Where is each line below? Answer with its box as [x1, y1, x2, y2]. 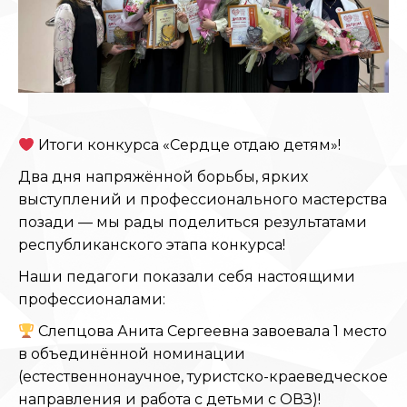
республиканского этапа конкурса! [18, 236, 285, 253]
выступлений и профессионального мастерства [18, 191, 387, 208]
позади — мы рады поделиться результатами [18, 213, 367, 231]
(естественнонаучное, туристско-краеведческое [18, 368, 388, 385]
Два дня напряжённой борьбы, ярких [18, 168, 308, 185]
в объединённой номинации [18, 345, 245, 362]
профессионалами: [18, 291, 165, 308]
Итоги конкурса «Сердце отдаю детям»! [35, 136, 342, 154]
